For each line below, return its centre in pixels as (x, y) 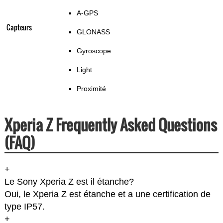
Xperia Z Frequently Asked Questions (111, 125)
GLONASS (93, 32)
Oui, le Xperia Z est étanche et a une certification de (107, 194)
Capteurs (19, 27)
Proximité (91, 89)
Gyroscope (94, 51)
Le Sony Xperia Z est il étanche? (69, 182)
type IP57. (24, 207)
